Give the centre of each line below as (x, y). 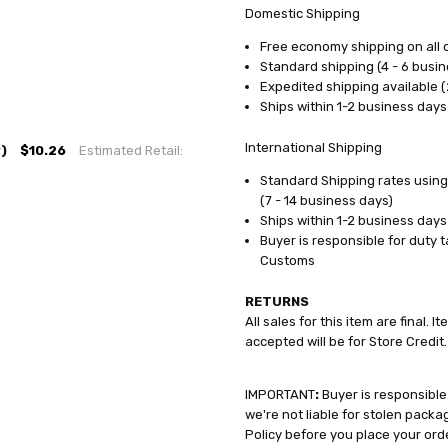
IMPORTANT (279, 394)
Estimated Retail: (130, 150)
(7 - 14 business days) (326, 200)
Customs (287, 260)
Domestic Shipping (302, 13)
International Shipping (313, 147)
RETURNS (276, 301)
